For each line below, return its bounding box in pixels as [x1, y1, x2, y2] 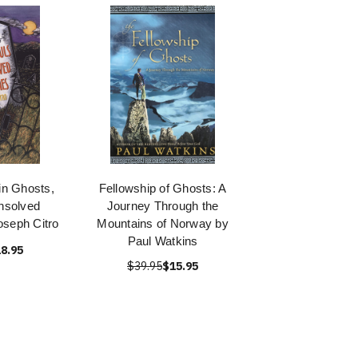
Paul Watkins [127, 234, 198, 248]
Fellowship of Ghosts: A [98, 181, 227, 195]
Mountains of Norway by [97, 217, 229, 230]
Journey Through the [106, 199, 219, 213]
